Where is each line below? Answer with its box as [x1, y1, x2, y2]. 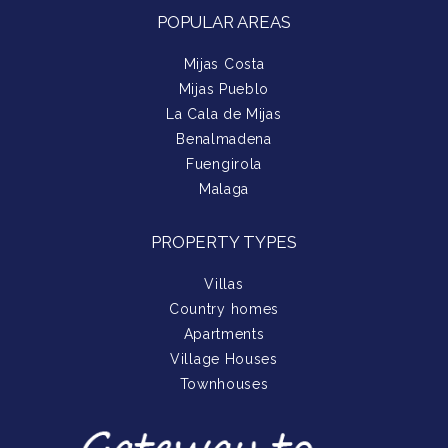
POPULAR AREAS [157, 12, 291, 32]
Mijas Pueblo [178, 81, 270, 97]
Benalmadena [176, 131, 272, 147]
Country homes [168, 301, 280, 317]
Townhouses [179, 376, 269, 392]
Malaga [198, 181, 250, 197]
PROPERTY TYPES [151, 232, 297, 252]
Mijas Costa [183, 56, 265, 72]
